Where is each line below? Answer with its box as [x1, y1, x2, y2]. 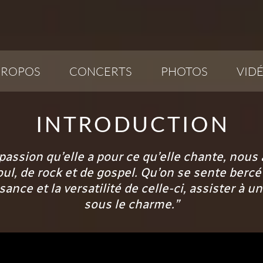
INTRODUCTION [36, 110, 230, 137]
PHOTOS [161, 64, 207, 78]
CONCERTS [69, 64, 131, 78]
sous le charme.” [84, 197, 179, 211]
